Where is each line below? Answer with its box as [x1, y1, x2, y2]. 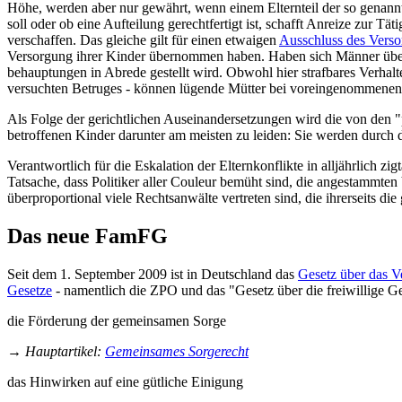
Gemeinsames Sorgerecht [105, 343, 249, 359]
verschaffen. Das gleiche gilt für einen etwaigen [7, 31, 279, 48]
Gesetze [7, 282, 52, 298]
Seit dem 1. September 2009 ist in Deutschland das [7, 266, 298, 282]
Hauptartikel [25, 343, 97, 359]
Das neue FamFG [7, 223, 168, 248]
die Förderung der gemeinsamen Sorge [7, 312, 226, 328]
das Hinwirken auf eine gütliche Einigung [7, 373, 243, 389]
